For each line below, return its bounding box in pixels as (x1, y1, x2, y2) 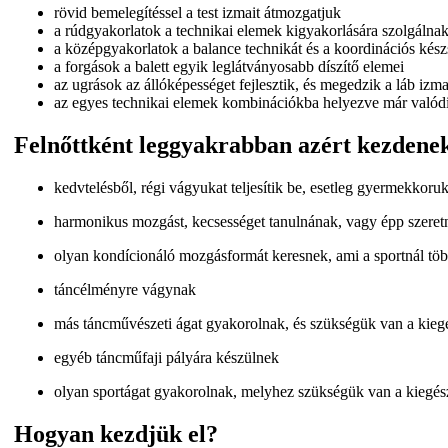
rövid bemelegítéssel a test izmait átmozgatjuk (54, 3, 341, 21)
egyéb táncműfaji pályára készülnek (54, 348, 279, 366)
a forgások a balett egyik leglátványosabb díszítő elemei (54, 57, 404, 75)
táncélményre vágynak (54, 280, 196, 298)
